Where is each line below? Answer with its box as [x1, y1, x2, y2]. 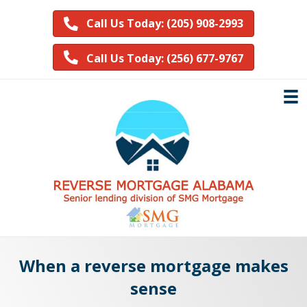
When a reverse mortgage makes [19, 254, 288, 277]
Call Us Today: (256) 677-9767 [86, 50, 243, 66]
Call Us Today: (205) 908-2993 [86, 16, 243, 32]
